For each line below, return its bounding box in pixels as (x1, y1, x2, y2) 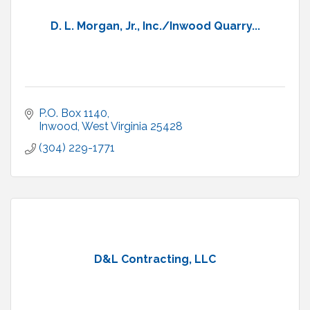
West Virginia (82, 120, 147, 134)
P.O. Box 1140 (39, 107, 107, 120)
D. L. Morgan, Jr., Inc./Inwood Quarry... (50, 19, 260, 33)
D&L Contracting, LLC (94, 253, 216, 266)
